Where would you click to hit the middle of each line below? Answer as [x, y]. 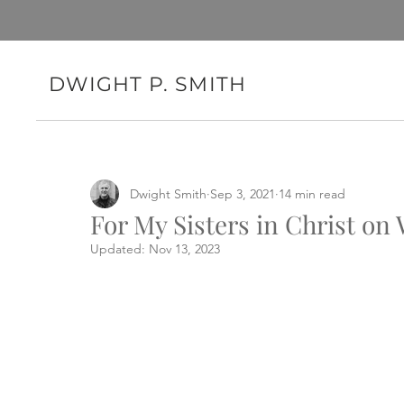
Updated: [119, 249]
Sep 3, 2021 [243, 193]
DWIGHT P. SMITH [147, 84]
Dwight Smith [168, 193]
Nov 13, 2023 [184, 249]
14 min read [312, 193]
